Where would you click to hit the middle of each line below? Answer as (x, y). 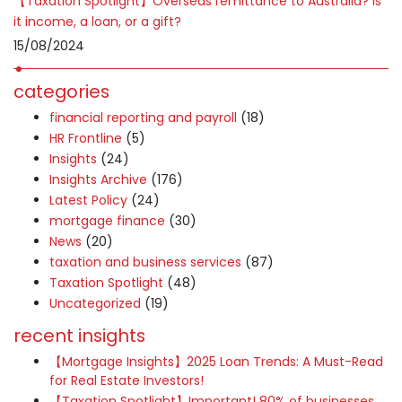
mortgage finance (107, 221)
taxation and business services (145, 262)
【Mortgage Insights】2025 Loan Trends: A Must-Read (216, 362)
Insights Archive (98, 179)
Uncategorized (95, 303)
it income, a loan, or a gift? (97, 22)
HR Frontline (86, 138)
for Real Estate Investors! (127, 380)
